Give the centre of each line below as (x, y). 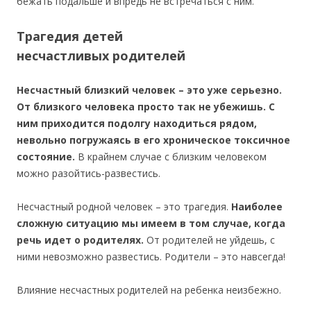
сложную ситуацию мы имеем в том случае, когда (151, 224)
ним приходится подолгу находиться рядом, (137, 124)
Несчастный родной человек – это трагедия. (124, 207)
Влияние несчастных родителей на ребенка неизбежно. (149, 290)
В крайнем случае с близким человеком (171, 157)
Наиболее (257, 207)
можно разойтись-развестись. (89, 174)
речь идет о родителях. (82, 240)
